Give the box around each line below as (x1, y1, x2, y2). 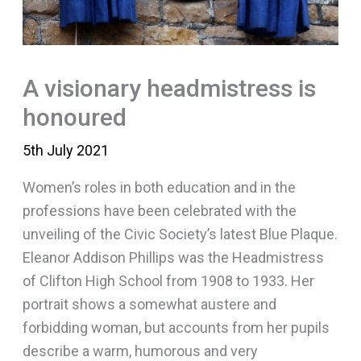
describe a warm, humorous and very (22, 342, 258, 359)
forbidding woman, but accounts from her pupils (22, 318, 330, 336)
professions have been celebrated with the (22, 201, 297, 219)
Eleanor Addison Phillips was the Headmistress (22, 248, 324, 266)
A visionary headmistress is (22, 73, 316, 102)
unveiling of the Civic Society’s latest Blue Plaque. (22, 225, 338, 243)
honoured (22, 102, 127, 131)
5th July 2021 (22, 141, 109, 159)
